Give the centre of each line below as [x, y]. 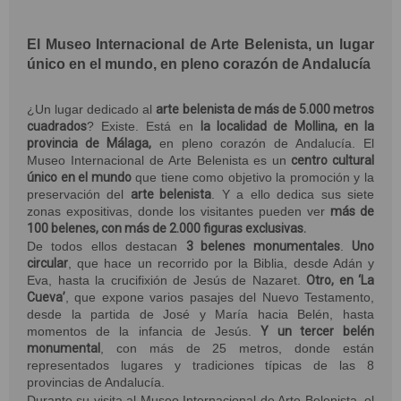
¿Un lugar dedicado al [92, 109]
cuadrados [57, 126]
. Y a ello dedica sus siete [293, 194]
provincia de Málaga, [89, 143]
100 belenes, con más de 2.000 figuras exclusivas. [166, 228]
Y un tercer [297, 331]
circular [47, 263]
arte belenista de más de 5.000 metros [265, 109]
